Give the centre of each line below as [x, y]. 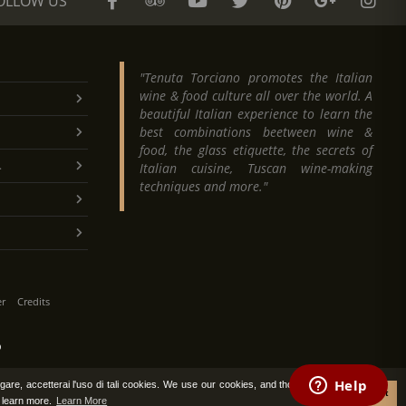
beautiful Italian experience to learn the [256, 114]
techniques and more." [203, 186]
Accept [373, 392]
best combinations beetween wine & [256, 132]
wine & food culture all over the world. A [256, 96]
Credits [34, 301]
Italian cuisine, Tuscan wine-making [256, 168]
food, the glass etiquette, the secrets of [256, 150]
